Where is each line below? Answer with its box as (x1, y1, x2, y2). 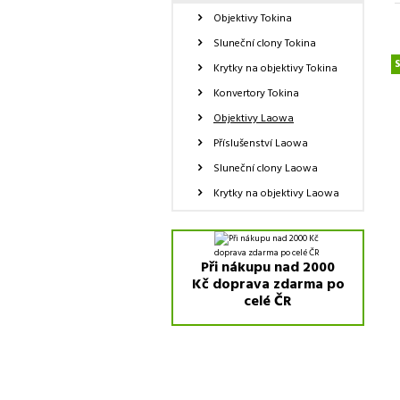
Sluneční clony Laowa (213, 160, 318, 178)
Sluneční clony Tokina (213, 35, 316, 53)
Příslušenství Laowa (213, 135, 308, 153)
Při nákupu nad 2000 (201, 256, 335, 279)
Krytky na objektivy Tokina (213, 60, 337, 78)
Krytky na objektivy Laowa (213, 185, 339, 203)
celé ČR (244, 290, 292, 313)
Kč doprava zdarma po (191, 273, 345, 296)
